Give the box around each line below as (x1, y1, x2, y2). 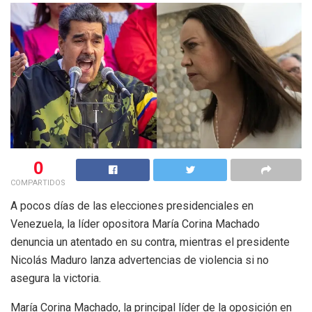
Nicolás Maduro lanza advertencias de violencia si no (10, 253, 269, 267)
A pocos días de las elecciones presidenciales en (10, 199, 253, 213)
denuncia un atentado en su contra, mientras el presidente (10, 235, 290, 249)
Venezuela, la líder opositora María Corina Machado (10, 217, 260, 231)
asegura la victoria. (10, 272, 101, 286)
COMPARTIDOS (10, 178, 65, 188)
